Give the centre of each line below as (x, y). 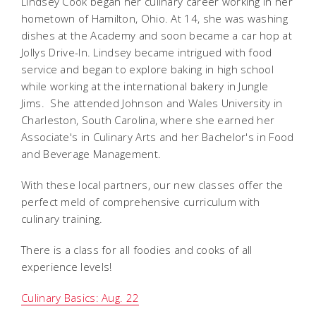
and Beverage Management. (91, 153)
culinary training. (62, 218)
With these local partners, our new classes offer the (152, 184)
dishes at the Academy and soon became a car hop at (157, 35)
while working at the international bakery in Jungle (145, 86)
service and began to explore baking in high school (147, 69)
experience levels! (67, 266)
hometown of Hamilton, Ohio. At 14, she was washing (154, 18)
